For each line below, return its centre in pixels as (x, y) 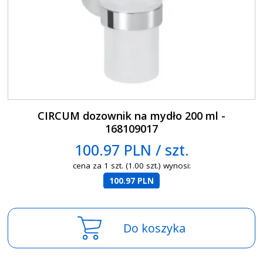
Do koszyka (155, 228)
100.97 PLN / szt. (131, 149)
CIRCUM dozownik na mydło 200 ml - (132, 115)
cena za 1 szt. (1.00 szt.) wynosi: (131, 166)
